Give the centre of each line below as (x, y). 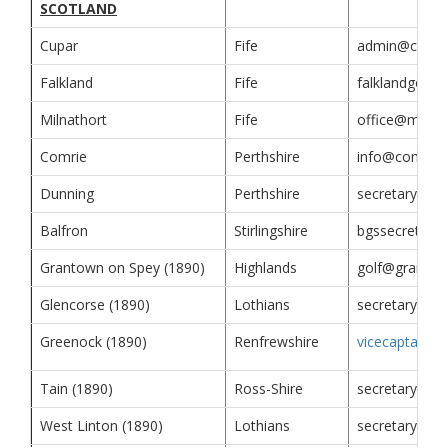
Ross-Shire (268, 389)
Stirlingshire (271, 231)
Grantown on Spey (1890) (122, 268)
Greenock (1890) (93, 342)
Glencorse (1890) (95, 305)
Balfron (64, 231)
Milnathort (73, 120)
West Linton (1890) (101, 426)
